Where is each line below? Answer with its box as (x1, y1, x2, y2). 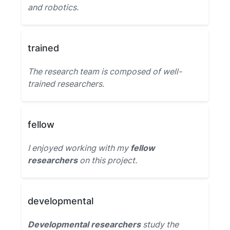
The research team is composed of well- (28, 66, 182, 76)
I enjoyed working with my (28, 143, 130, 153)
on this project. (78, 155, 137, 165)
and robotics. (28, 2, 79, 12)
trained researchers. (28, 79, 104, 89)
